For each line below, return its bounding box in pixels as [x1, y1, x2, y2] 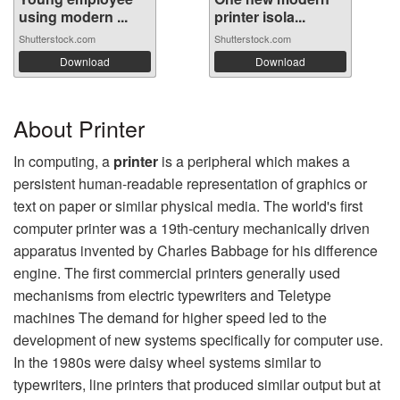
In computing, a [13, 151, 113, 171]
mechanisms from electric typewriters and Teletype [13, 285, 331, 305]
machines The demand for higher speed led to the [13, 307, 327, 328]
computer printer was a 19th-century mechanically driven [13, 218, 370, 238]
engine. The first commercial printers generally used [13, 262, 340, 283]
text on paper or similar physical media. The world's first [13, 196, 362, 216]
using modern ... [19, 6, 128, 27]
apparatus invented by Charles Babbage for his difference [13, 240, 378, 261]
